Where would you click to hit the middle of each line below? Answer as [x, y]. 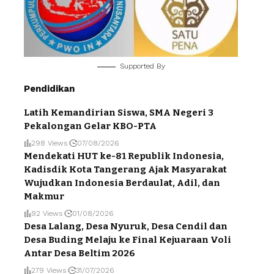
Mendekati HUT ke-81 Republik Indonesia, [124, 156]
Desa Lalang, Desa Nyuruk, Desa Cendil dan [126, 227]
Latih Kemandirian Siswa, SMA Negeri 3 [119, 113]
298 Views [49, 143]
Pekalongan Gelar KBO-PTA [90, 126]
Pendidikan [49, 89]
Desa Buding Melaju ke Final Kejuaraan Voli [128, 240]
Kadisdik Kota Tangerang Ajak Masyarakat [125, 170]
